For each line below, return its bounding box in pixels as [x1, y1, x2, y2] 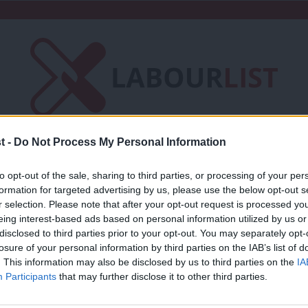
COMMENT [8, 267, 56, 280]
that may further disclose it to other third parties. [56, 270, 267, 282]
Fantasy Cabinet [195, 149, 297, 166]
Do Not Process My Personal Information [14, 135, 226, 148]
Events [137, 174, 180, 191]
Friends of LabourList [30, 149, 164, 166]
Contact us [38, 174, 107, 191]
